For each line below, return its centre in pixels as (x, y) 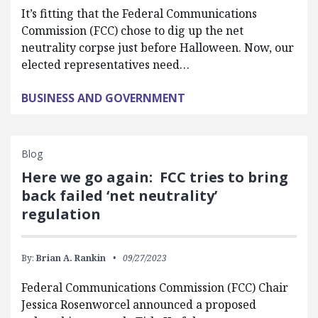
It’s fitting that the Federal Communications (139, 13)
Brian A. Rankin (71, 258)
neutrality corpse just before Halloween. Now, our (158, 47)
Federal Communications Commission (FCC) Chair (155, 287)
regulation (61, 214)
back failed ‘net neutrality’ (119, 195)
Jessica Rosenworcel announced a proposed (139, 304)
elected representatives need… (105, 64)
